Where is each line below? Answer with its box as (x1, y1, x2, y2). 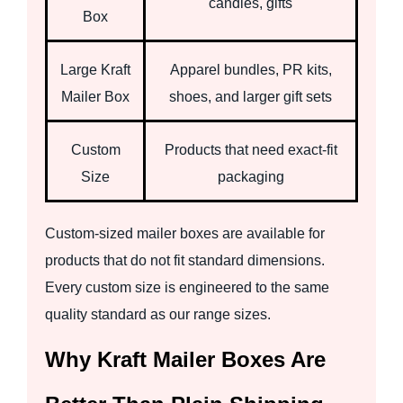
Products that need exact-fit (164, 141, 337, 157)
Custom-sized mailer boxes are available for (45, 225, 325, 241)
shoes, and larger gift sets (169, 88, 332, 104)
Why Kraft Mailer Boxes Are (45, 346, 326, 372)
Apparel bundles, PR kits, (169, 61, 332, 77)
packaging (217, 168, 284, 184)
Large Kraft (60, 61, 130, 77)
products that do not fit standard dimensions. (45, 252, 325, 268)
